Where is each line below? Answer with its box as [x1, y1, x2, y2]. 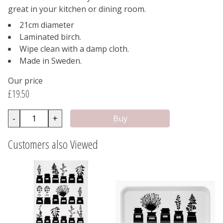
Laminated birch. [19, 31, 81, 43]
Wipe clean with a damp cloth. [19, 43, 129, 55]
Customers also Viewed [8, 136, 98, 153]
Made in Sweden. [19, 55, 82, 67]
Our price [8, 75, 43, 87]
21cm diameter [19, 19, 74, 31]
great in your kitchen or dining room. [8, 3, 146, 15]
